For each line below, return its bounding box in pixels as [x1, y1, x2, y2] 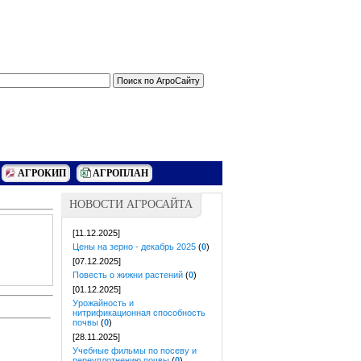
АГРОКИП [18, 168, 66, 179]
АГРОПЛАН [93, 168, 148, 179]
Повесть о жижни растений [73, 270, 183, 280]
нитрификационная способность [73, 308, 205, 317]
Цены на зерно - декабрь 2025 [73, 242, 196, 251]
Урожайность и [73, 298, 134, 308]
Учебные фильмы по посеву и [73, 346, 197, 355]
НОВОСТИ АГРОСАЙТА [69, 198, 193, 210]
